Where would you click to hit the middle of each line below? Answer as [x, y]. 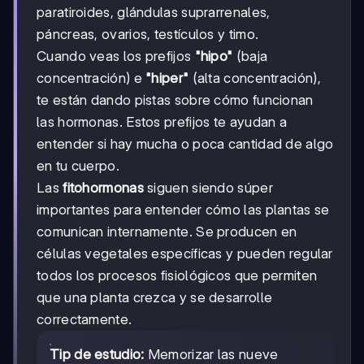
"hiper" [167, 78]
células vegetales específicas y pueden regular [185, 253]
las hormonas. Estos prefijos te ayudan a [162, 121]
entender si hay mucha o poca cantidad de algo [185, 143]
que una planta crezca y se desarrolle [155, 297]
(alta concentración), [255, 78]
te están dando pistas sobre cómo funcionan [175, 100]
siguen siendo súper [208, 187]
